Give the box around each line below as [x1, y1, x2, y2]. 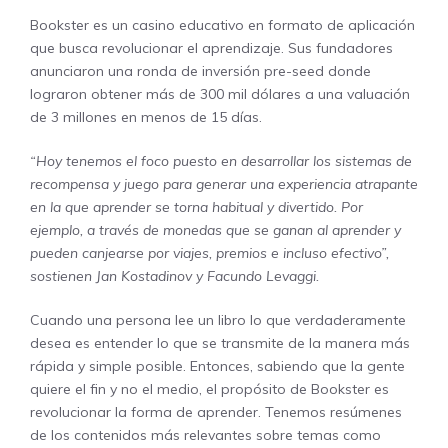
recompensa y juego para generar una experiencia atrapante [30, 174, 418, 193]
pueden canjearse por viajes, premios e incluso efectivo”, [30, 243, 389, 262]
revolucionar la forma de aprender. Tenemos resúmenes [30, 402, 402, 421]
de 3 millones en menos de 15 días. [30, 107, 262, 126]
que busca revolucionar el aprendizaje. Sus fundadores [30, 38, 393, 57]
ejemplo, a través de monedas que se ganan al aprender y [30, 220, 401, 239]
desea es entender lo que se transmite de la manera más [30, 333, 410, 352]
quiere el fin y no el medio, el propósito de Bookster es [30, 379, 389, 398]
